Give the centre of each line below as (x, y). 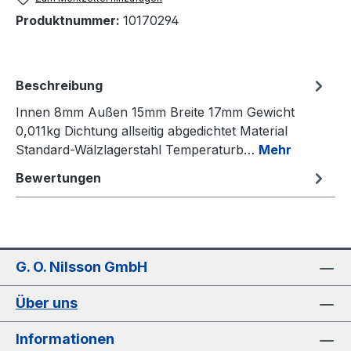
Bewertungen (58, 178)
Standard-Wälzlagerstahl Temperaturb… (137, 150)
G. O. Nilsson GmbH (81, 267)
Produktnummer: (69, 21)
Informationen (65, 339)
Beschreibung (59, 86)
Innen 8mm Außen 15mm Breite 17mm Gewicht (155, 112)
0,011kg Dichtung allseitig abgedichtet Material (152, 131)
